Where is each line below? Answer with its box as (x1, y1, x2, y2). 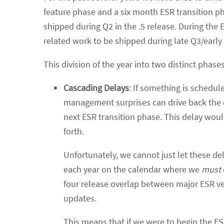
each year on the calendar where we (63, 163, 201, 175)
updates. (63, 192, 96, 204)
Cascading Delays (63, 81, 129, 93)
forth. (63, 125, 84, 137)
